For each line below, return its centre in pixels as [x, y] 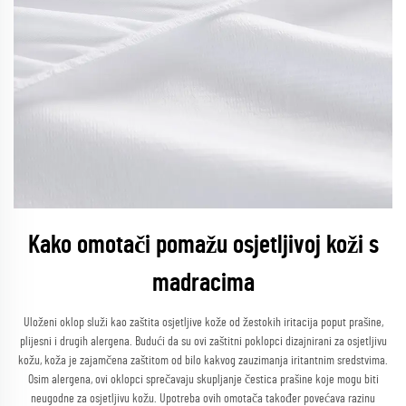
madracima [203, 284]
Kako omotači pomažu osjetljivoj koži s [203, 246]
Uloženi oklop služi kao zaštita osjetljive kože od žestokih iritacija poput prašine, [203, 323]
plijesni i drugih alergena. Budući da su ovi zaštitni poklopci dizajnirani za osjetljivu [203, 342]
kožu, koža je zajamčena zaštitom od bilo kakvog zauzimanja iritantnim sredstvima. [203, 361]
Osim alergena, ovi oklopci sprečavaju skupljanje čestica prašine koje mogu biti [203, 380]
